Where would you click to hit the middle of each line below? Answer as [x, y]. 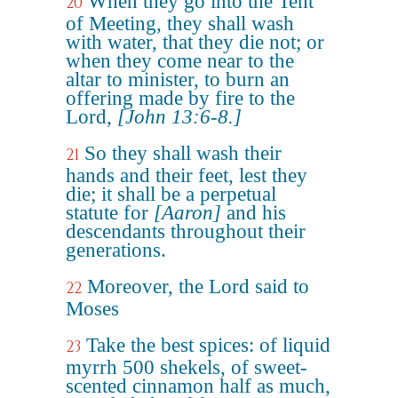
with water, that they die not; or [195, 42]
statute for [110, 213]
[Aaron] [187, 213]
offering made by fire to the [180, 98]
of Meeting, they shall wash [180, 24]
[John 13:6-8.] [179, 117]
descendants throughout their [186, 231]
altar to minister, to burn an [178, 80]
